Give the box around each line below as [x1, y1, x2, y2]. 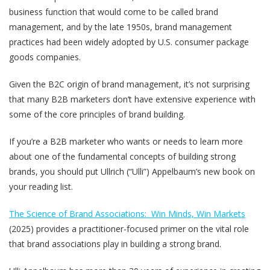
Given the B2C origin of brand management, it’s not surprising [9, 78, 250, 90]
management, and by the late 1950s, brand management [9, 20, 232, 33]
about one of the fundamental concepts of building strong [9, 150, 236, 162]
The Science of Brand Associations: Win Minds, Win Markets [9, 207, 245, 219]
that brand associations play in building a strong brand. [9, 237, 224, 250]
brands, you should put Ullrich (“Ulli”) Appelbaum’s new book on [9, 165, 255, 177]
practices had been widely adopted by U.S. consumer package [9, 36, 249, 48]
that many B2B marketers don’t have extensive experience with [9, 93, 256, 105]
